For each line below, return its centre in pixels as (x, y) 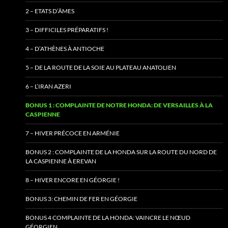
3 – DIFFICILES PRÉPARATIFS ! (67, 30)
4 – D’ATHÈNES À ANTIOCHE (65, 49)
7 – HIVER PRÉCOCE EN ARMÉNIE (73, 133)
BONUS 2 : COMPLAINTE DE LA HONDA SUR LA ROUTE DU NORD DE (121, 152)
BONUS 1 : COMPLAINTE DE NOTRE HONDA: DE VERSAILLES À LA (119, 105)
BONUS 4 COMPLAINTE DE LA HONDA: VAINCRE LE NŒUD (108, 218)
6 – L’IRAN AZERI (48, 87)
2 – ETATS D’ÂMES (50, 11)
